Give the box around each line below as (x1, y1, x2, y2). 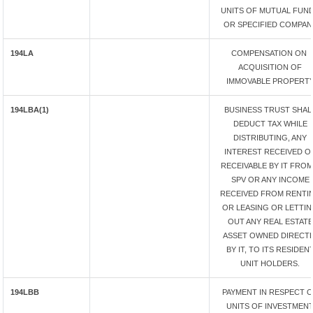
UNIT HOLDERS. (240, 259, 300, 268)
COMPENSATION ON (231, 49, 309, 57)
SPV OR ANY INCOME (231, 175, 310, 184)
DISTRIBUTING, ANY (233, 133, 307, 142)
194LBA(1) (10, 105, 50, 114)
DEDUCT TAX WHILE (233, 119, 307, 128)
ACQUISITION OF (238, 63, 302, 71)
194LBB (10, 288, 40, 296)
